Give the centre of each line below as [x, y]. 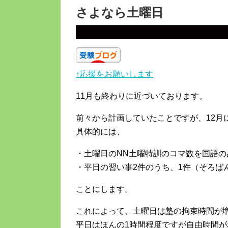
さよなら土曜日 [120, 13]
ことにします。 [104, 189]
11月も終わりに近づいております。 [141, 96]
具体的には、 [100, 132]
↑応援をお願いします [115, 74]
